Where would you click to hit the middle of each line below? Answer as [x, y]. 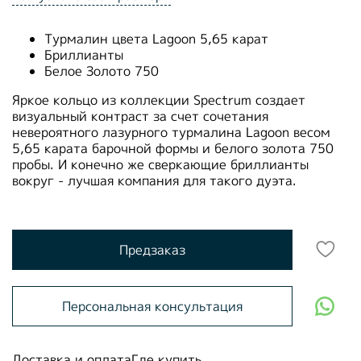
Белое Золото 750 [104, 71]
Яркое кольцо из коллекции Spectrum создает [159, 100]
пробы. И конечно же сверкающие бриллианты [160, 164]
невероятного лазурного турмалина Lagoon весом [171, 132]
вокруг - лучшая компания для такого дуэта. [154, 180]
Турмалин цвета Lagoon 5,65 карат [156, 38]
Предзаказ [152, 249]
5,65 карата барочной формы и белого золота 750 [173, 148]
